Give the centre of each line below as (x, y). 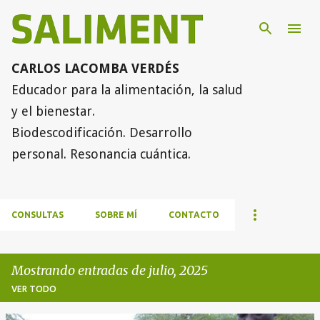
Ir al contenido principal (160, 18)
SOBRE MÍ (116, 215)
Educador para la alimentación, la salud (127, 90)
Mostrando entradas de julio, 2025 (110, 271)
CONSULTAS (37, 215)
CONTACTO (194, 215)
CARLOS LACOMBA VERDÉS (95, 69)
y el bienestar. (53, 111)
